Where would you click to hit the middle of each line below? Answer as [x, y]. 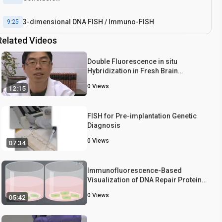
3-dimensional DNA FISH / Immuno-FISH [88, 22]
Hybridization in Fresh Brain [133, 71]
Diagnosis [104, 125]
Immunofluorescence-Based [135, 170]
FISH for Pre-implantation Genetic [142, 116]
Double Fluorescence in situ [132, 61]
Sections [102, 80]
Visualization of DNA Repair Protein [144, 180]
